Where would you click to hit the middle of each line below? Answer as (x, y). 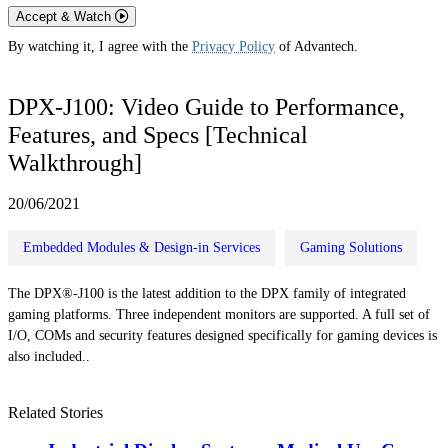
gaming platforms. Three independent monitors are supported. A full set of (219, 314)
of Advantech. (316, 47)
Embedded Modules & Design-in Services (141, 247)
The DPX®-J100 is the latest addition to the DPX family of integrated (207, 293)
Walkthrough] (75, 162)
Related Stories (55, 412)
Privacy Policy (233, 47)
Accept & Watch (65, 17)
